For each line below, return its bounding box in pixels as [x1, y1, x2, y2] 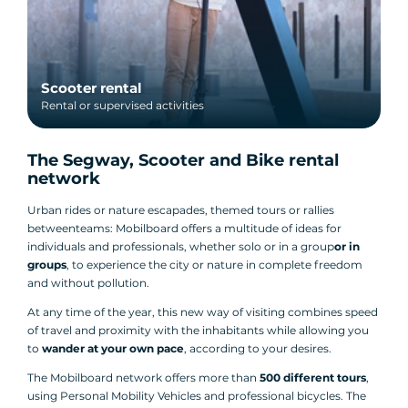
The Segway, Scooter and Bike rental [27, 150, 339, 171]
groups [27, 258, 66, 272]
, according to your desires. [184, 342, 331, 356]
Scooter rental [41, 79, 142, 97]
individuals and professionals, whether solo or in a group [27, 240, 334, 254]
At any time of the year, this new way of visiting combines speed [27, 305, 378, 320]
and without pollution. [27, 276, 149, 291]
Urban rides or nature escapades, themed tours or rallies [27, 203, 334, 218]
